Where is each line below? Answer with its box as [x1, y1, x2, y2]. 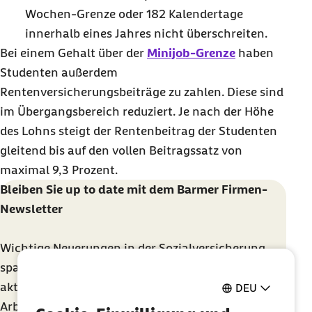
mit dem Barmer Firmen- [124, 182, 267, 196]
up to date [65, 182, 124, 196]
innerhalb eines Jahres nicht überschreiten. [25, 26, 267, 40]
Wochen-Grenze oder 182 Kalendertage [25, 7, 243, 21]
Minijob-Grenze [147, 46, 235, 60]
